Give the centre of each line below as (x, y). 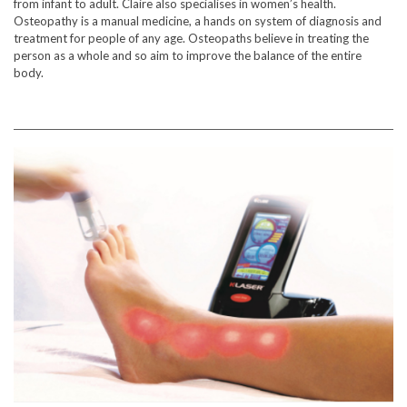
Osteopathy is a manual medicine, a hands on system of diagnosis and (198, 21)
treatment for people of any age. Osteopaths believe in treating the (191, 39)
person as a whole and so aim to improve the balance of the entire (188, 56)
